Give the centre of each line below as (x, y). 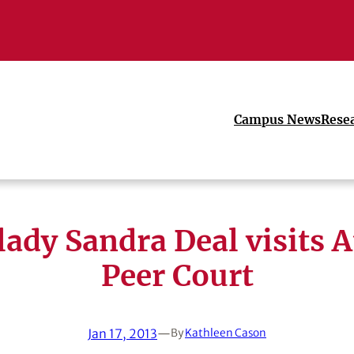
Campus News (277, 120)
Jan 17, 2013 (122, 333)
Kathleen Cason (226, 333)
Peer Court (177, 275)
